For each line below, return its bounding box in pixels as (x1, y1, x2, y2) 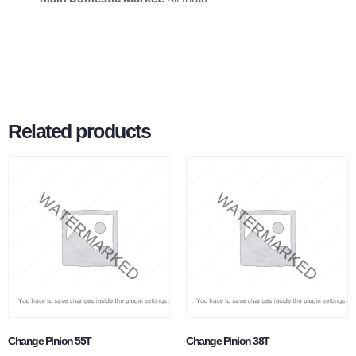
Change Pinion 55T (8, 335, 91, 348)
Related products (8, 120, 150, 143)
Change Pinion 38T (186, 335, 269, 348)
